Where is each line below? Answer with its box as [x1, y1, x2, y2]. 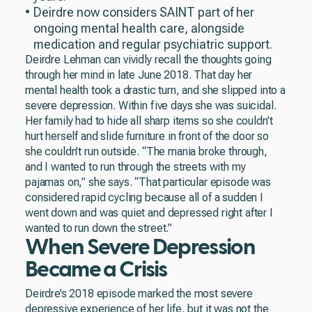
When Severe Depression [25, 236, 256, 258]
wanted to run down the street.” [25, 221, 173, 235]
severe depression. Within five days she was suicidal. [25, 99, 276, 112]
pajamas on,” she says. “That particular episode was [25, 175, 271, 189]
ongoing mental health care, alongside [33, 21, 244, 36]
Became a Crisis [25, 258, 167, 281]
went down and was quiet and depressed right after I [25, 206, 273, 219]
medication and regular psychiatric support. [33, 37, 272, 52]
